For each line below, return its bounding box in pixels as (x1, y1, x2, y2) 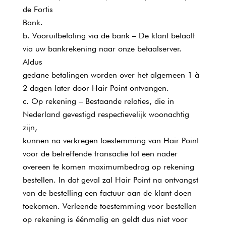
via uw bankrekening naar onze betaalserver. (22, 44, 182, 53)
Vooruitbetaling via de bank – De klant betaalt (32, 31, 195, 40)
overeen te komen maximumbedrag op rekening (22, 162, 194, 172)
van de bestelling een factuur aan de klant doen (22, 188, 192, 198)
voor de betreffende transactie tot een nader (22, 149, 178, 158)
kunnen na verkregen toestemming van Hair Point (22, 136, 199, 145)
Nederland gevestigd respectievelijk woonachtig (22, 109, 189, 119)
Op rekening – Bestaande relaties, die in (31, 96, 174, 106)
